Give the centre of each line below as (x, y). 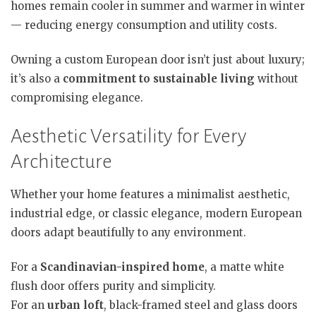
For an (29, 305)
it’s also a (37, 79)
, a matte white (244, 267)
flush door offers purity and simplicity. (113, 286)
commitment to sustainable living (159, 79)
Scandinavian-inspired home (122, 267)
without (276, 79)
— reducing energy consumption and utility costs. (144, 25)
